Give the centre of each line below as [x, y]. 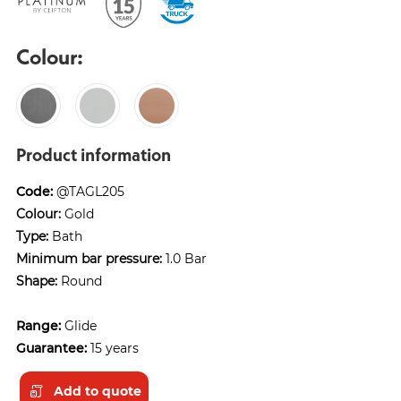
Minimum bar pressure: [89, 259]
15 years [113, 348]
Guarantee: [51, 348]
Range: [38, 326]
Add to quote [98, 390]
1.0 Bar [184, 259]
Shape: [37, 281]
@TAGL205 [89, 192]
